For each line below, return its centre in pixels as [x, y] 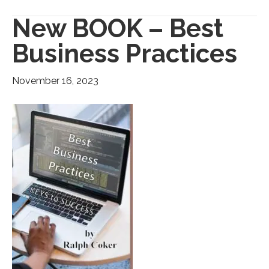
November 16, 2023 [55, 81]
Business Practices [125, 54]
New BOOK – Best [118, 29]
